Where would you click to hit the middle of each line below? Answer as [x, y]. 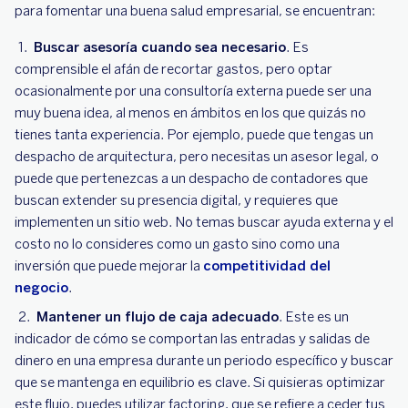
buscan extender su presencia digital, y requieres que [176, 200]
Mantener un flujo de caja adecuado [158, 317]
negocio [41, 288]
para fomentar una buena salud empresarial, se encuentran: [195, 11]
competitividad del [267, 266]
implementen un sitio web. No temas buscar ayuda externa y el [204, 222]
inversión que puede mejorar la [109, 266]
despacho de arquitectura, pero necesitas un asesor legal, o [197, 157]
